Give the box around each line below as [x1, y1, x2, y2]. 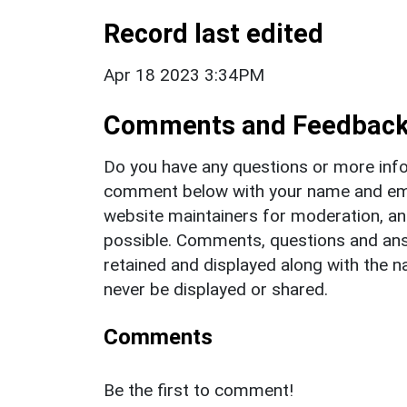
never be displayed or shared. [104, 278, 328, 300]
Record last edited [104, 17, 323, 49]
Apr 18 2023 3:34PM [104, 64, 264, 85]
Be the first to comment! [104, 379, 293, 401]
